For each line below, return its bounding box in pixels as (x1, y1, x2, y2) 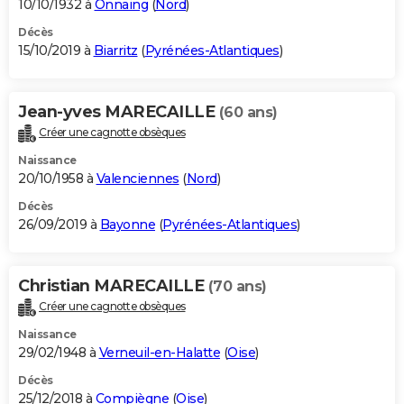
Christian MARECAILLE (18, 276, 208, 297)
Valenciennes (96, 170, 179, 188)
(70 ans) (207, 278, 267, 296)
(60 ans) (218, 104, 278, 122)
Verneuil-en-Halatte (98, 344, 220, 361)
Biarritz (93, 42, 138, 60)
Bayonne (99, 216, 155, 234)
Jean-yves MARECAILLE (18, 102, 219, 123)
